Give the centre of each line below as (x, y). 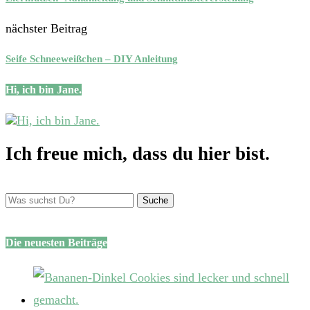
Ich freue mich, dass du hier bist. (138, 154)
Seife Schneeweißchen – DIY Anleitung (92, 58)
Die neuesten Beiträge (56, 243)
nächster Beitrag (46, 28)
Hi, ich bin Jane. (44, 89)
